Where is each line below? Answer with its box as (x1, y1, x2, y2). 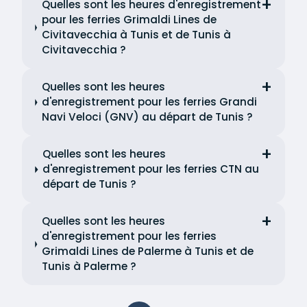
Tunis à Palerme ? (41, 259, 136, 274)
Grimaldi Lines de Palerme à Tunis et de (41, 244, 254, 259)
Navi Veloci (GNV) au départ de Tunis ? (42, 110, 254, 125)
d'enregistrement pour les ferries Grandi (42, 95, 258, 110)
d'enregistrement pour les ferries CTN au (42, 162, 260, 177)
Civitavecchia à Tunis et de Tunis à (41, 27, 231, 42)
